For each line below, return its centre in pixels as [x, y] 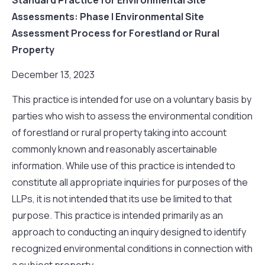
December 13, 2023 [53, 74]
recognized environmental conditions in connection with [132, 249]
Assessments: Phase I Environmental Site [108, 16]
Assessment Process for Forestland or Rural [116, 33]
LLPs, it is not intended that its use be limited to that [122, 199]
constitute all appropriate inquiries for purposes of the [130, 182]
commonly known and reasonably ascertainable [114, 149]
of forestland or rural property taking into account [119, 133]
